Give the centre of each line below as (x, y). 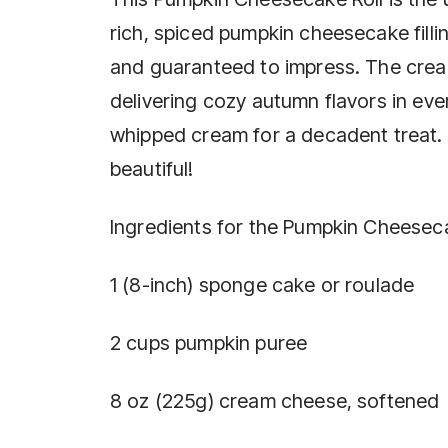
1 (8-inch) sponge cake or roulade (262, 285)
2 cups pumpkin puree (209, 343)
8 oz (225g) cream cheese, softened (275, 401)
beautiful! (152, 169)
